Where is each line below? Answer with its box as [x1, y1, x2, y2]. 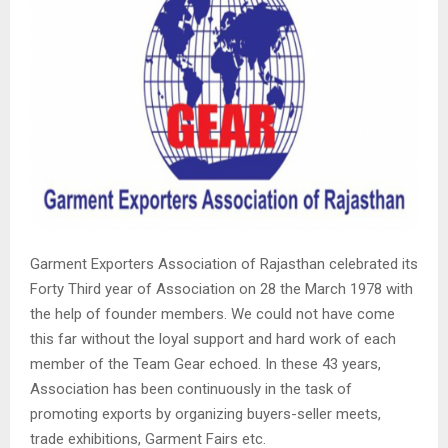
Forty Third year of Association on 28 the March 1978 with [30, 280, 413, 299]
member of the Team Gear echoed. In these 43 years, [30, 355, 381, 374]
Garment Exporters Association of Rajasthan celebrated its [30, 255, 418, 274]
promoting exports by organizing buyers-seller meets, [30, 405, 381, 424]
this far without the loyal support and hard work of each [30, 330, 396, 349]
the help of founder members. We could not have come [30, 305, 395, 324]
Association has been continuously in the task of [30, 380, 352, 399]
